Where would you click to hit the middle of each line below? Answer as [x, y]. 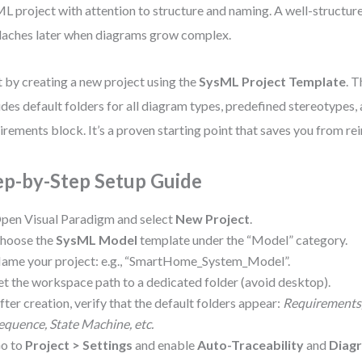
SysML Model [97, 240]
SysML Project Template [273, 81]
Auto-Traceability [251, 345]
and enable [165, 345]
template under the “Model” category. [243, 240]
